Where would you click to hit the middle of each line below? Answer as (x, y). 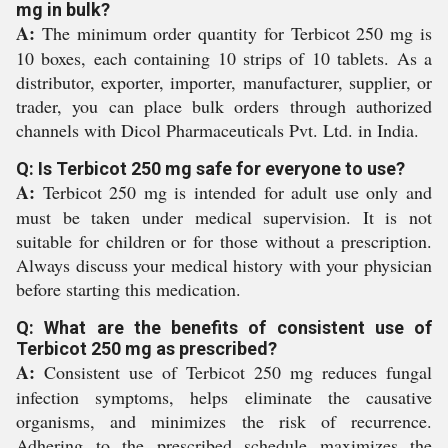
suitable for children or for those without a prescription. (224, 241)
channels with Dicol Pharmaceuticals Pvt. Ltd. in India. (217, 130)
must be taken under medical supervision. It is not (224, 217)
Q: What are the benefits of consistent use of (224, 327)
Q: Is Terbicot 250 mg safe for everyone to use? (210, 168)
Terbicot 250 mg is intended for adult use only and (233, 192)
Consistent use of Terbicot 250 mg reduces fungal (233, 372)
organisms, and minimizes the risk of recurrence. (224, 421)
